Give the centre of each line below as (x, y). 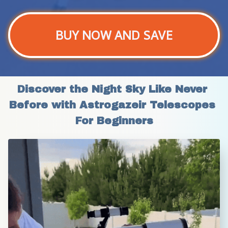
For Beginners (114, 121)
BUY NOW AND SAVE (114, 35)
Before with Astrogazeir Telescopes (112, 105)
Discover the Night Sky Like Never (112, 89)
